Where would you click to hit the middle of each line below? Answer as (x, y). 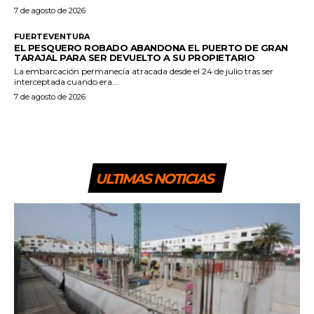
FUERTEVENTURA (52, 36)
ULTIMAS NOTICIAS (154, 178)
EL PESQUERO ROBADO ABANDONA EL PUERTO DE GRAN (151, 47)
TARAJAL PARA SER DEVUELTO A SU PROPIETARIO (134, 57)
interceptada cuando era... (66, 81)
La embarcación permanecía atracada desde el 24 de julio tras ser (144, 71)
